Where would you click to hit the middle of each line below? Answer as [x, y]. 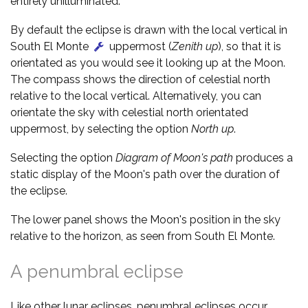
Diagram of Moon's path [174, 158]
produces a [263, 158]
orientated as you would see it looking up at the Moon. [148, 63]
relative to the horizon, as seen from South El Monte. [143, 236]
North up [212, 129]
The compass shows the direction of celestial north [140, 79]
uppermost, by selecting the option [101, 129]
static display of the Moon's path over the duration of [145, 174]
